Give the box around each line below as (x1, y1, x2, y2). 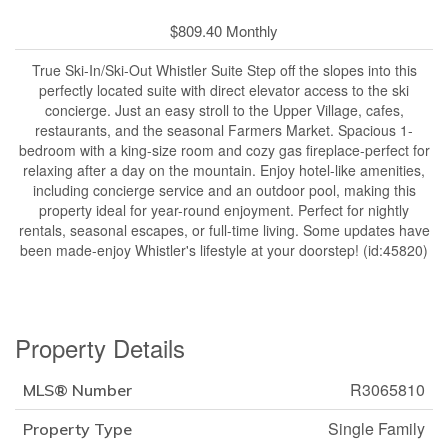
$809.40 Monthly (170, 20, 278, 42)
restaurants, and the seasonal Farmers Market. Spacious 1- (35, 120, 413, 141)
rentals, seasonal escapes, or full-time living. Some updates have (18, 220, 430, 241)
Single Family (328, 417, 425, 441)
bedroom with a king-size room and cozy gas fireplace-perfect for (18, 140, 430, 161)
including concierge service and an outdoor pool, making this (32, 180, 416, 201)
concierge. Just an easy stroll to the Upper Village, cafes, (44, 100, 404, 121)
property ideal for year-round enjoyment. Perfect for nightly (39, 200, 409, 221)
